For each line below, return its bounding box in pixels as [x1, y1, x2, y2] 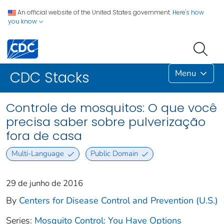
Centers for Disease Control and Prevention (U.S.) [19, 194, 218, 206]
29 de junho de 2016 [6, 177, 83, 189]
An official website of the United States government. [17, 8, 171, 16]
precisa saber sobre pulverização [6, 113, 205, 130]
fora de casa [6, 127, 82, 144]
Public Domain [90, 148, 138, 159]
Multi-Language [11, 148, 64, 159]
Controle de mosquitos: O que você [6, 99, 217, 116]
